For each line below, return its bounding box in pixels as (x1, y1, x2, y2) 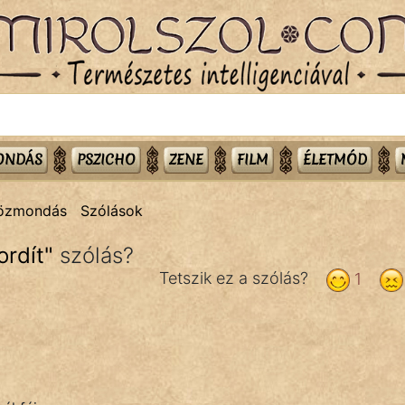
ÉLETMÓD (302, 149, 367, 169)
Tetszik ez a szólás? (158, 268, 317, 287)
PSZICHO (76, 149, 136, 169)
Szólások (80, 201, 143, 220)
